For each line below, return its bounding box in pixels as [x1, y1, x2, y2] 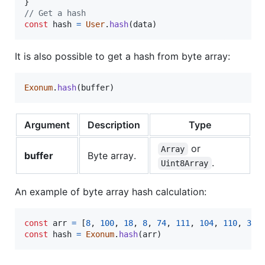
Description [88, 119, 140, 131]
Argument [24, 119, 70, 131]
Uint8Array [161, 159, 209, 169]
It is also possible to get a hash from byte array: [15, 50, 230, 63]
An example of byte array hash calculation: [15, 186, 206, 198]
